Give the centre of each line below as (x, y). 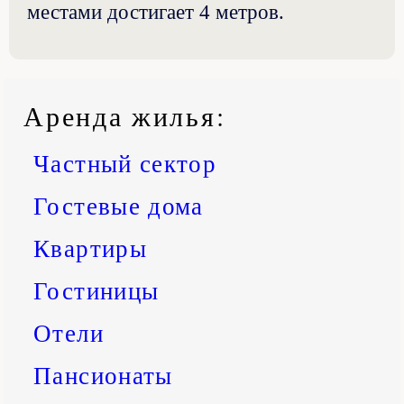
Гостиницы (96, 290)
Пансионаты (103, 375)
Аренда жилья (120, 115)
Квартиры (90, 248)
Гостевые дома (119, 205)
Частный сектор (125, 163)
